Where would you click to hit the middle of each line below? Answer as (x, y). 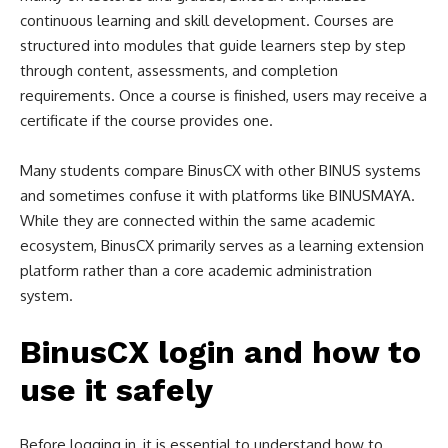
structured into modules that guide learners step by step (213, 45)
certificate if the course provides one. (146, 120)
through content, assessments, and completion (179, 70)
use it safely (116, 390)
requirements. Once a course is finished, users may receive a (223, 95)
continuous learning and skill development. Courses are (207, 20)
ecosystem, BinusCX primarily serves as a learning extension (222, 245)
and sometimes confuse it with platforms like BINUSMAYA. (217, 195)
